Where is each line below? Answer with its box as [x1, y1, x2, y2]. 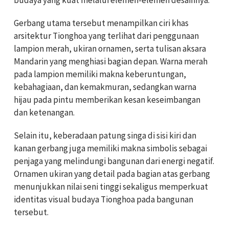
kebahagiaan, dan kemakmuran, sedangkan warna [14, 81, 196, 93]
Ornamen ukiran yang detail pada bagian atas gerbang [14, 168, 210, 179]
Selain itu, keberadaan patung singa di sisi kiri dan [14, 129, 196, 141]
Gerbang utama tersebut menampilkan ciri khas [14, 17, 189, 29]
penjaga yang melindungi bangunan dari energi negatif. [14, 155, 214, 167]
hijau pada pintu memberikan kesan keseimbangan [14, 94, 200, 105]
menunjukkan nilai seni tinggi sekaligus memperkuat [14, 180, 208, 192]
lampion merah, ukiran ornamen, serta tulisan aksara [14, 42, 206, 54]
